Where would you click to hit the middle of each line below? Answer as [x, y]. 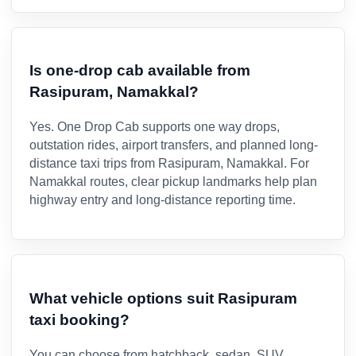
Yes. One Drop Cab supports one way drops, [155, 127]
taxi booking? [79, 319]
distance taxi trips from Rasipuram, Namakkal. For [169, 164]
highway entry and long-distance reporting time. [163, 200]
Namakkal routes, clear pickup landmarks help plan [173, 182]
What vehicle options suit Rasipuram [163, 298]
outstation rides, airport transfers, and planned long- [174, 145]
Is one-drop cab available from [140, 71]
